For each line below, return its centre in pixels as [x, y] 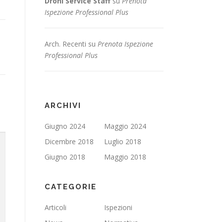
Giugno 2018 [65, 157]
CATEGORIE [71, 187]
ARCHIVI [63, 106]
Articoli [55, 207]
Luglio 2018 [123, 141]
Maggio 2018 [125, 157]
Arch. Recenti [65, 44]
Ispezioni [118, 207]
